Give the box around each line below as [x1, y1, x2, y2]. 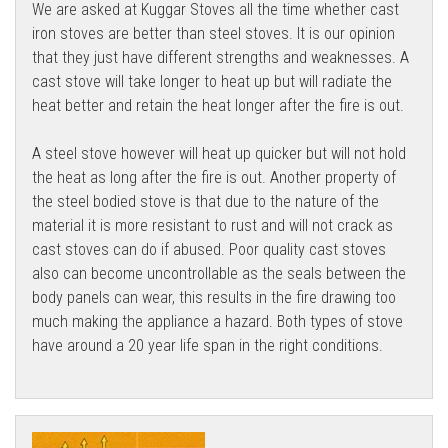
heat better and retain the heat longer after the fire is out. [32, 95, 404, 115]
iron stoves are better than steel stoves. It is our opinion [32, 23, 395, 43]
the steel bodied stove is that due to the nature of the [32, 191, 379, 211]
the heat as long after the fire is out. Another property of [32, 167, 396, 187]
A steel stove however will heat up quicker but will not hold [32, 143, 406, 163]
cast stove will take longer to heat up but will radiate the [32, 71, 392, 91]
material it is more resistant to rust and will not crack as [32, 215, 393, 235]
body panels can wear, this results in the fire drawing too [32, 287, 396, 307]
